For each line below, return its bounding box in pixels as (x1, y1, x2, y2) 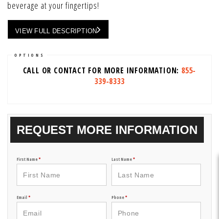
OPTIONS (14, 52, 45, 58)
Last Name (111, 156, 133, 162)
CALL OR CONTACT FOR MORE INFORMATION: (22, 65, 182, 76)
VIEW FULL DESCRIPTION (15, 27, 97, 35)
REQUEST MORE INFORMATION (17, 123, 197, 136)
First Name (17, 156, 39, 162)
